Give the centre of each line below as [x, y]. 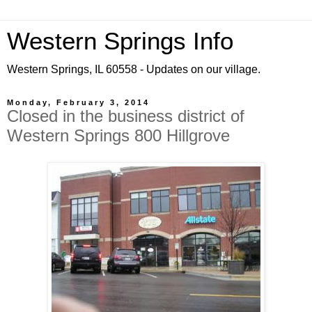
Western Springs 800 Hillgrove [118, 135]
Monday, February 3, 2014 [78, 102]
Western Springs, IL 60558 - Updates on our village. [134, 69]
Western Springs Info [120, 41]
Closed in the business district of [126, 116]
